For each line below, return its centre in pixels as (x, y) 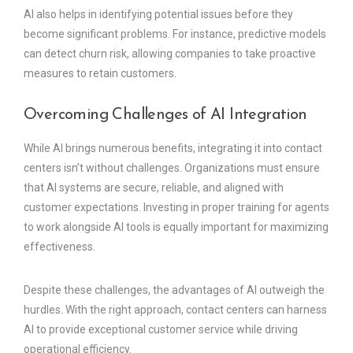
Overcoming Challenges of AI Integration (165, 115)
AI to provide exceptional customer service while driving (161, 329)
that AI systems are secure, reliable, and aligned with (154, 187)
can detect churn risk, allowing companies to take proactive (170, 53)
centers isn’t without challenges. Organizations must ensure (172, 167)
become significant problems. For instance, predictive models (175, 33)
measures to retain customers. (100, 73)
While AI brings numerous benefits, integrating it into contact (173, 148)
